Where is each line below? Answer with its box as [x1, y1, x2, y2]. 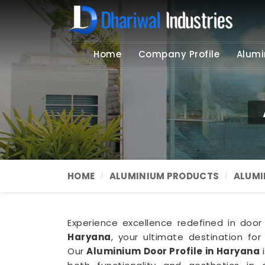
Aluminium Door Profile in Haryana [86, 245, 260, 257]
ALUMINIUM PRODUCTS [109, 170, 219, 182]
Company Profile [138, 48, 220, 60]
